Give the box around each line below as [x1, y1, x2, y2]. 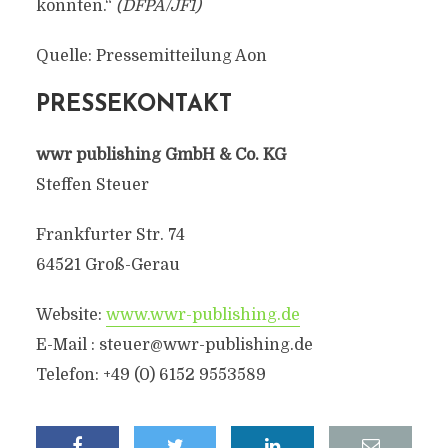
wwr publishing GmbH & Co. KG [35, 146, 286, 164]
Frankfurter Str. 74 [35, 226, 185, 244]
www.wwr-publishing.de [105, 306, 300, 324]
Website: [35, 306, 106, 324]
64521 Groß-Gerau [35, 256, 180, 274]
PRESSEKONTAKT [35, 94, 232, 117]
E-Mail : [35, 336, 99, 354]
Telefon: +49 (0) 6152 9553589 [35, 366, 266, 384]
